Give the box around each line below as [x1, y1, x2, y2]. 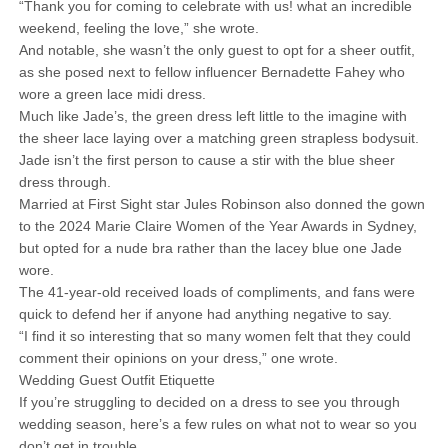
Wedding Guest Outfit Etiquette [18, 372, 215, 388]
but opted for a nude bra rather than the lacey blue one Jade [18, 240, 402, 256]
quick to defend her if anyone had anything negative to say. [18, 306, 392, 322]
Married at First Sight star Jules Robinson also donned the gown [18, 196, 425, 212]
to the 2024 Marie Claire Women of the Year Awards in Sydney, [18, 218, 417, 234]
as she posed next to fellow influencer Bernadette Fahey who [18, 64, 405, 80]
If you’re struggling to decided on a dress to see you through [18, 394, 400, 410]
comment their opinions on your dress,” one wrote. [18, 350, 338, 366]
